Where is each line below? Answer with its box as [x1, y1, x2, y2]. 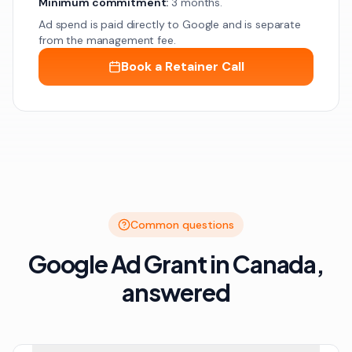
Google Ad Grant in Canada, [27, 249, 324, 279]
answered [122, 277, 230, 307]
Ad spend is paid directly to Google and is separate [38, 17, 301, 31]
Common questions [130, 218, 234, 232]
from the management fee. [38, 33, 176, 47]
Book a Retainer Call [120, 58, 244, 75]
